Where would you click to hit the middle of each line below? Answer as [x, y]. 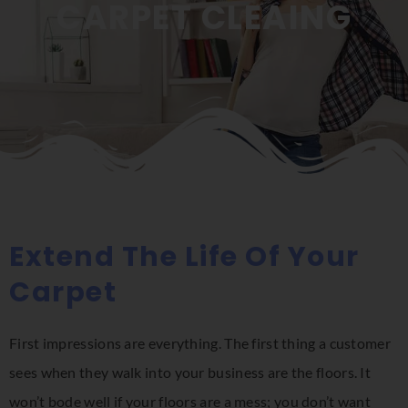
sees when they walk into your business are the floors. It [190, 372]
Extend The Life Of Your [184, 257]
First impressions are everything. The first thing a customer [200, 343]
